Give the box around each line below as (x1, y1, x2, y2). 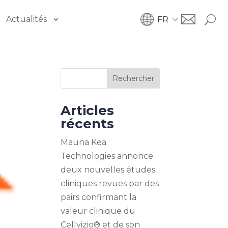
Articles (61, 102, 115, 119)
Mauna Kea (61, 137, 107, 147)
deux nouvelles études (61, 165, 156, 175)
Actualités (6, 14, 47, 24)
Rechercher (112, 74, 154, 83)
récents (61, 116, 115, 132)
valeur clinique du (61, 206, 136, 216)
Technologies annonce (61, 151, 154, 161)
